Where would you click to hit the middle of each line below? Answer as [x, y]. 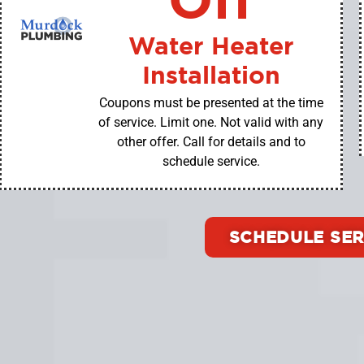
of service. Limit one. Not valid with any [211, 123]
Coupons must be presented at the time [211, 103]
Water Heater [211, 46]
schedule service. [211, 162]
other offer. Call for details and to [211, 142]
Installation [211, 75]
